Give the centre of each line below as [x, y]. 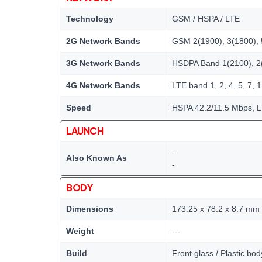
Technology [90, 19]
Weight [80, 231]
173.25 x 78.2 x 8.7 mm [216, 209]
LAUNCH [85, 131]
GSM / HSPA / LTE [206, 19]
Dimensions [90, 209]
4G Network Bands [103, 85]
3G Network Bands [103, 63]
